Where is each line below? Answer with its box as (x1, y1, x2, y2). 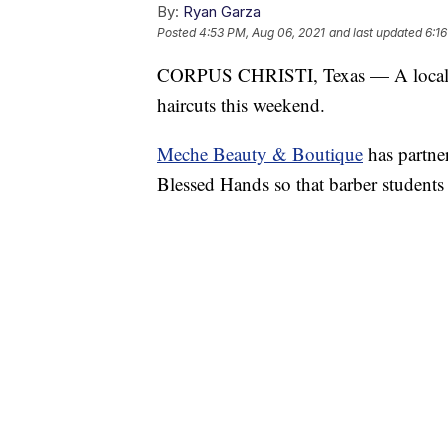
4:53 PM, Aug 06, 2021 (199, 25, 325, 41)
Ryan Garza (183, 2, 261, 22)
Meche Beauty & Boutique (157, 141, 363, 167)
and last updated (329, 25, 422, 41)
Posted (157, 25, 199, 41)
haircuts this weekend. (157, 92, 325, 118)
